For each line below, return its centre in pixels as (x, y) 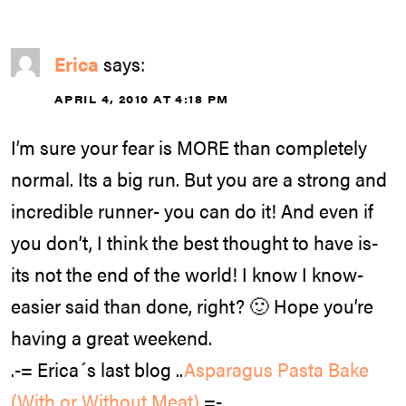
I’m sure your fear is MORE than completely (189, 146)
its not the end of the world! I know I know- (187, 273)
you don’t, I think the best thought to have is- (194, 242)
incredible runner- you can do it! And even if (192, 210)
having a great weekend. (111, 337)
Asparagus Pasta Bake (276, 368)
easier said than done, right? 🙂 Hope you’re (192, 305)
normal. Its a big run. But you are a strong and (199, 178)
